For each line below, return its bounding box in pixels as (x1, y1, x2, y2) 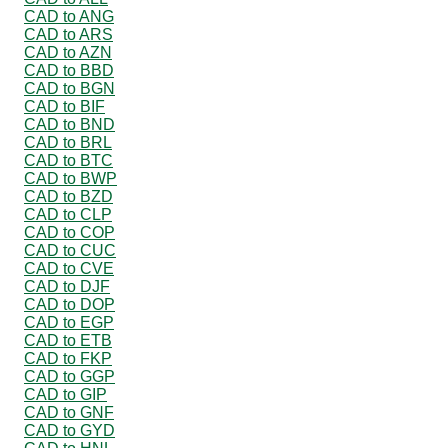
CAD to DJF (24, 277, 110, 295)
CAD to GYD (24, 421, 115, 439)
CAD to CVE (24, 259, 114, 277)
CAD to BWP (24, 169, 117, 187)
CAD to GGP (24, 367, 115, 385)
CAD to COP (24, 223, 115, 241)
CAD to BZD (24, 187, 113, 205)
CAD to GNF (24, 403, 114, 421)
